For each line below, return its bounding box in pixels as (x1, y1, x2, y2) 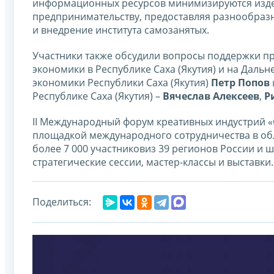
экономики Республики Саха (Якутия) (32, 75, 211, 89)
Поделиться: (32, 194, 91, 209)
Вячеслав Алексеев (163, 89, 259, 103)
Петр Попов (211, 75, 270, 89)
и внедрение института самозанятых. (32, 23, 209, 37)
